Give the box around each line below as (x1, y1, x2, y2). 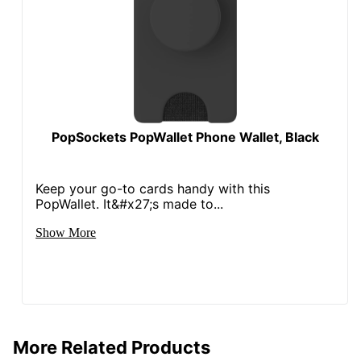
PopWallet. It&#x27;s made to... (35, 195, 224, 212)
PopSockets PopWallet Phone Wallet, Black (51, 128, 319, 145)
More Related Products (13, 336, 210, 358)
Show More (35, 225, 97, 239)
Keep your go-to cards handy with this (35, 180, 271, 197)
